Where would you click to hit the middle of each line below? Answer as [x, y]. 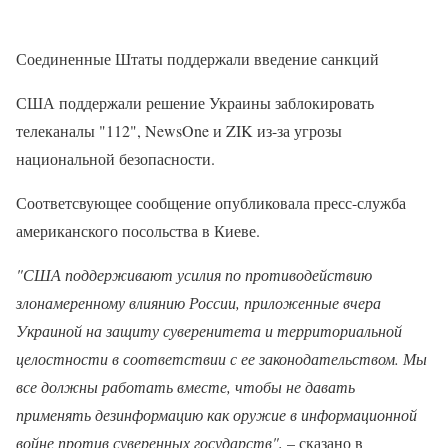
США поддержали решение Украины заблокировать [195, 102]
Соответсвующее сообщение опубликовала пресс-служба [211, 202]
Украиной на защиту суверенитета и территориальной [209, 330]
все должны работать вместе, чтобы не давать [185, 386]
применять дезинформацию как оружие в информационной [216, 414]
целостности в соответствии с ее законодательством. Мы [221, 358]
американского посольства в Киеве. [138, 230]
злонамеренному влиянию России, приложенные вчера [198, 302]
